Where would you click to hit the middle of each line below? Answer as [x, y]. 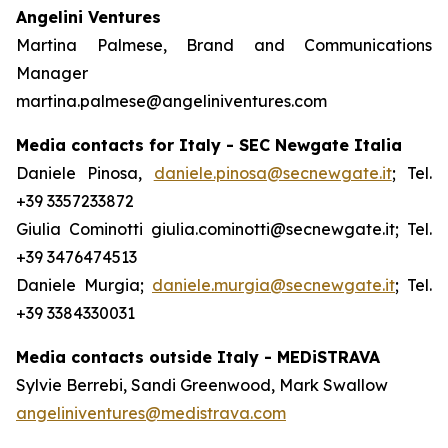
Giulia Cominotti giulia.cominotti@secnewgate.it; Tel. [224, 229]
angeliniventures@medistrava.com [151, 413]
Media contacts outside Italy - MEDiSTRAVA [198, 357]
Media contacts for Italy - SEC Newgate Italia [209, 145]
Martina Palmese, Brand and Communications [224, 45]
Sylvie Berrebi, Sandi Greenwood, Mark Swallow [202, 385]
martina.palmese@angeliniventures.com [171, 101]
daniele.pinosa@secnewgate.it [272, 173]
